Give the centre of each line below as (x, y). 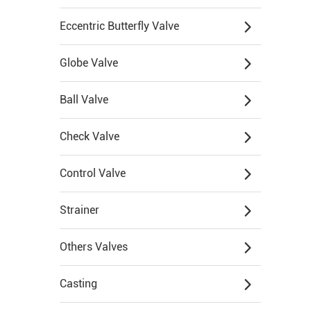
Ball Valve (84, 100)
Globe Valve (89, 63)
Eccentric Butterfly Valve (119, 26)
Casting (78, 284)
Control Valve (93, 173)
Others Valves (94, 247)
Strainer (79, 210)
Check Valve (90, 136)
